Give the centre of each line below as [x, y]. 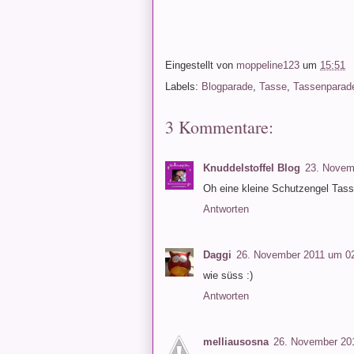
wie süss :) [228, 275]
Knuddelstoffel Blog [252, 168]
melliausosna [236, 342]
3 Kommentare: [219, 126]
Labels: [183, 86]
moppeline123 [268, 65]
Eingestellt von [201, 65]
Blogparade [227, 86]
